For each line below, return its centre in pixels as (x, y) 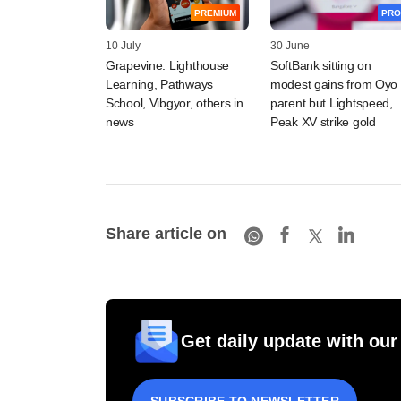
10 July (123, 46)
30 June (290, 46)
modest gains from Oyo (334, 85)
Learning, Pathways (159, 85)
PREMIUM (215, 13)
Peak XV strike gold (323, 122)
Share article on (166, 233)
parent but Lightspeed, (332, 103)
